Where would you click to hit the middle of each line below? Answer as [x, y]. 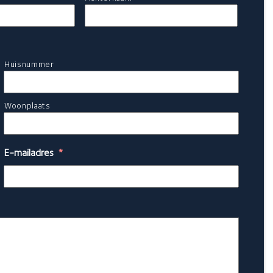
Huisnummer [29, 64]
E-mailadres [28, 152]
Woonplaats [27, 105]
